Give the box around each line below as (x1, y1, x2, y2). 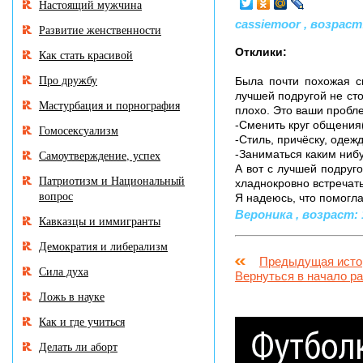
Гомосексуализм (39, 122, 118, 138)
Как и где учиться (39, 314, 125, 329)
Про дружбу (39, 72, 97, 88)
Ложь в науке (39, 288, 105, 304)
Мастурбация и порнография (39, 97, 180, 113)
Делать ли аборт (39, 339, 117, 354)
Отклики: (235, 45, 287, 58)
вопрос (39, 188, 73, 203)
